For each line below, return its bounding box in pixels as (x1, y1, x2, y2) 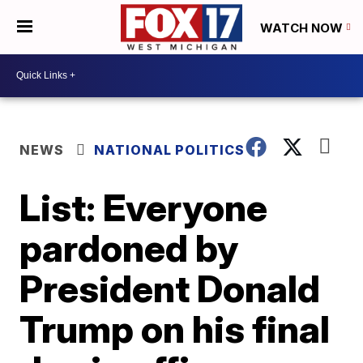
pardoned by (19, 224, 239, 271)
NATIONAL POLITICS (94, 141, 246, 158)
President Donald (19, 265, 321, 311)
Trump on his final (19, 305, 331, 352)
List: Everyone (19, 184, 268, 230)
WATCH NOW (260, 19, 346, 36)
